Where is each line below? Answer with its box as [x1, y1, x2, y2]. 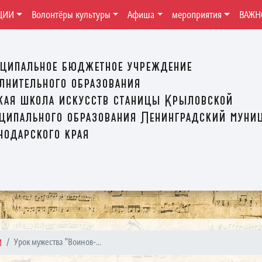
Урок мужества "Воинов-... [14, 236, 102, 247]
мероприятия [172, 8, 222, 21]
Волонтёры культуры [31, 8, 111, 21]
